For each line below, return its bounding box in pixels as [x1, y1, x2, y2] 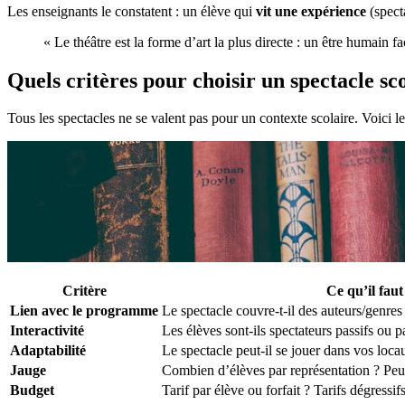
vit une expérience [256, 3, 366, 19]
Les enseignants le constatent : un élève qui [7, 3, 256, 19]
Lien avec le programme [10, 303, 158, 319]
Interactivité [10, 323, 84, 339]
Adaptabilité [10, 343, 86, 359]
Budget [10, 382, 54, 399]
